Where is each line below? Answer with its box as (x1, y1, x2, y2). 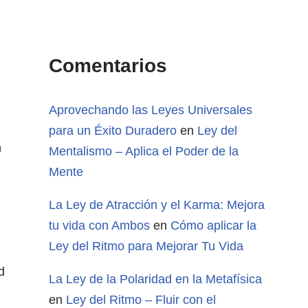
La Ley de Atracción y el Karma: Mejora (49, 198, 265, 212)
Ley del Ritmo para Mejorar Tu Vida (49, 239, 243, 254)
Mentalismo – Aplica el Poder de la (49, 144, 239, 159)
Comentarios (49, 55, 167, 77)
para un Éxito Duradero (49, 124, 177, 138)
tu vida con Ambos (49, 219, 150, 233)
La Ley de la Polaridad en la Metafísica (49, 272, 262, 287)
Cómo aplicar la (170, 219, 256, 233)
